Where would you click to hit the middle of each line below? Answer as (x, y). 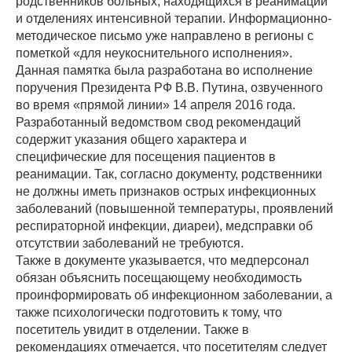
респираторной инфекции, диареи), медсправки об (164, 226)
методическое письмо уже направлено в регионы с (165, 36)
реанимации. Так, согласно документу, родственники (169, 174)
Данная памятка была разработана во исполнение (164, 71)
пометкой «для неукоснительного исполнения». (154, 53)
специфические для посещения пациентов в (146, 157)
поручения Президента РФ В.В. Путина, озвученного (169, 88)
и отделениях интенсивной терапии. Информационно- (174, 19)
